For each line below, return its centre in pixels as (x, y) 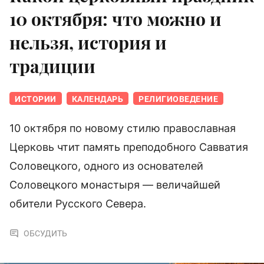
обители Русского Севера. (78, 204)
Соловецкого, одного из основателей (106, 166)
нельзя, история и (88, 43)
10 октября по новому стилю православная (123, 128)
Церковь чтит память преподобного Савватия (129, 147)
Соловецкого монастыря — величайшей (115, 185)
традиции (52, 66)
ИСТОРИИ (36, 99)
